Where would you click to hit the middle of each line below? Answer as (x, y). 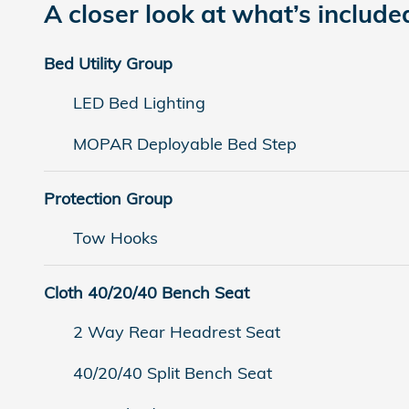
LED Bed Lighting (139, 103)
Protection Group (108, 199)
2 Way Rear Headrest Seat (177, 332)
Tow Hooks (115, 238)
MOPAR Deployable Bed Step (185, 144)
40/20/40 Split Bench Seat (173, 373)
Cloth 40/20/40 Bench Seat (147, 293)
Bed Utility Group (108, 64)
